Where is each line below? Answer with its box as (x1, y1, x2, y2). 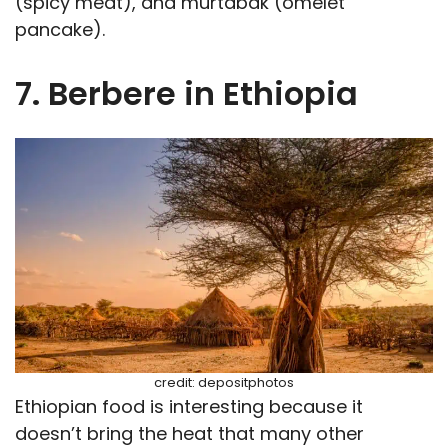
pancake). (15, 16, 105, 42)
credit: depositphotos (154, 372, 294, 392)
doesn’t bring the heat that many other (15, 420, 364, 446)
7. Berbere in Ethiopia (15, 70, 358, 116)
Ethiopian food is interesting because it (15, 393, 363, 419)
